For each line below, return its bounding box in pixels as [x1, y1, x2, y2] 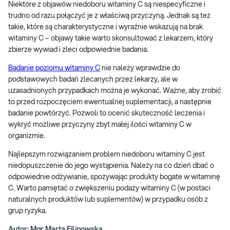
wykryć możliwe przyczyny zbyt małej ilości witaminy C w [8, 121, 191, 129]
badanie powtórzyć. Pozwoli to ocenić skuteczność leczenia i [8, 110, 205, 118]
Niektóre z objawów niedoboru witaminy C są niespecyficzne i [8, 1, 205, 9]
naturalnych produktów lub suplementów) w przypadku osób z [8, 196, 208, 204]
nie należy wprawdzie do [100, 65, 180, 72]
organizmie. [8, 132, 45, 140]
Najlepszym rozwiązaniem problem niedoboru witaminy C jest [8, 151, 205, 159]
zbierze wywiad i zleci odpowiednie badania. [8, 46, 148, 54]
